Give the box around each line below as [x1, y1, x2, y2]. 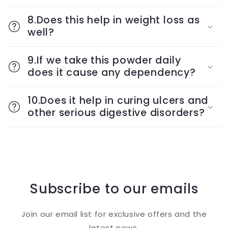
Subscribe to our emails [30, 180, 198, 198]
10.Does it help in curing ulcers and [27, 94, 209, 107]
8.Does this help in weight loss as [27, 13, 200, 27]
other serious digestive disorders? [27, 106, 205, 120]
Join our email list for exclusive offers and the [21, 209, 207, 219]
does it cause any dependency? [27, 66, 196, 79]
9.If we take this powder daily [27, 53, 181, 67]
